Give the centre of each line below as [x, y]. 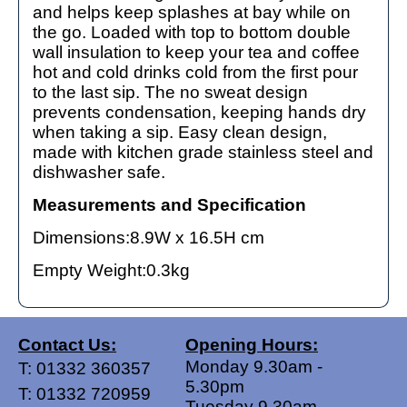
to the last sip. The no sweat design [170, 93]
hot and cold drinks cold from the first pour [195, 73]
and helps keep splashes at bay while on [192, 13]
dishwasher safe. [99, 173]
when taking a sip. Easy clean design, [180, 133]
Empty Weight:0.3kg [111, 271]
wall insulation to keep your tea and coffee [196, 53]
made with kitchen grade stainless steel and [203, 153]
